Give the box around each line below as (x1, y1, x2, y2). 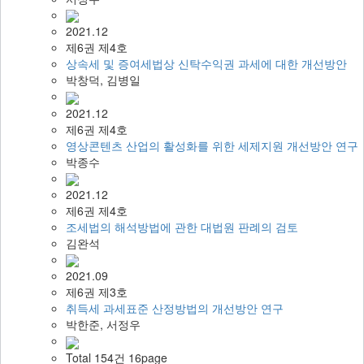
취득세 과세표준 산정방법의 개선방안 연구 (66, 300, 284, 317)
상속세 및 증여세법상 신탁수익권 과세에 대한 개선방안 (66, 55, 347, 72)
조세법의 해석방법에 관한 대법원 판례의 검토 (66, 218, 298, 235)
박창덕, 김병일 (66, 71, 141, 89)
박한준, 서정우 (66, 316, 141, 333)
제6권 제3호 (66, 284, 128, 301)
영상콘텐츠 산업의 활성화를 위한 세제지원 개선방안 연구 (66, 136, 358, 154)
